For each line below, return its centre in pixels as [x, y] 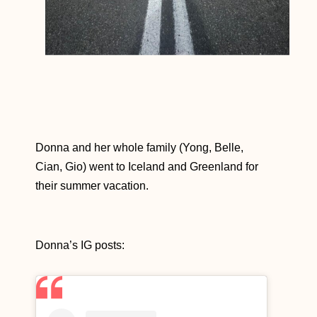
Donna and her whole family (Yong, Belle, [139, 147]
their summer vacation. [92, 185]
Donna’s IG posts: [81, 245]
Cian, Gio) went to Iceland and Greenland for [147, 166]
